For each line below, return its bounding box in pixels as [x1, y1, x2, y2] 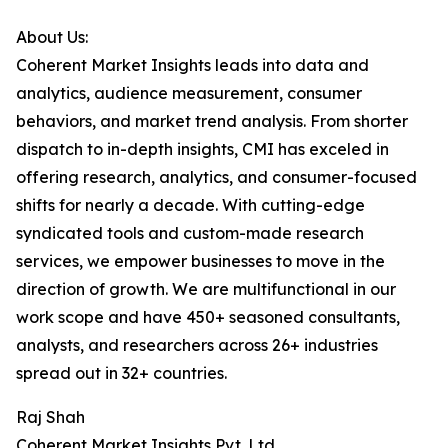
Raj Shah [16, 407, 85, 428]
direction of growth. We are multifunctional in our [16, 279, 396, 300]
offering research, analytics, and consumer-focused [16, 167, 417, 188]
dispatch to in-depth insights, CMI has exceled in [16, 139, 389, 160]
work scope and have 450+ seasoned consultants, [16, 307, 400, 328]
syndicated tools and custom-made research [16, 223, 364, 244]
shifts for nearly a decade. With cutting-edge [16, 195, 365, 216]
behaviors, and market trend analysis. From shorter [16, 111, 408, 132]
